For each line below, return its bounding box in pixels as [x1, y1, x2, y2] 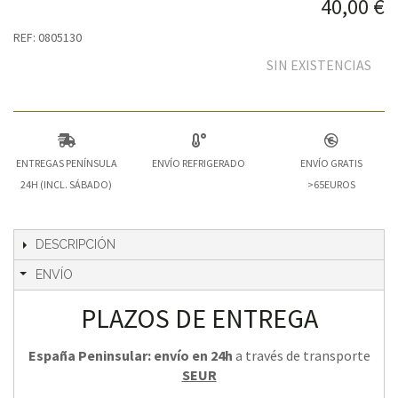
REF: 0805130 [13, 28, 82, 45]
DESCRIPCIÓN [36, 236, 115, 251]
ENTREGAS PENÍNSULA [15, 155, 117, 170]
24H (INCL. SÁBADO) [20, 177, 113, 191]
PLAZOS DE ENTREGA [80, 300, 318, 335]
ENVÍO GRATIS [300, 155, 363, 170]
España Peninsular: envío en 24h [28, 346, 233, 364]
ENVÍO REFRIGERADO [152, 155, 246, 170]
